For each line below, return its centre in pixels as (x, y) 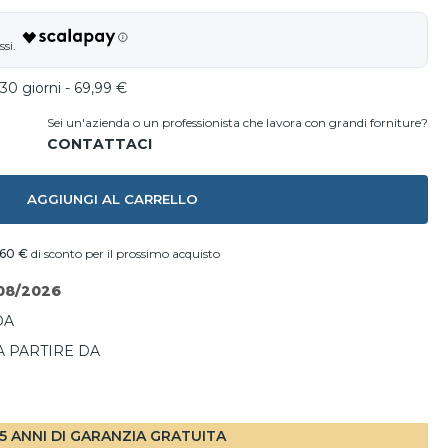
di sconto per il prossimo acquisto (124, 253)
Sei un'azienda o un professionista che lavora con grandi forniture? (237, 122)
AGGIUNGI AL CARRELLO (112, 199)
